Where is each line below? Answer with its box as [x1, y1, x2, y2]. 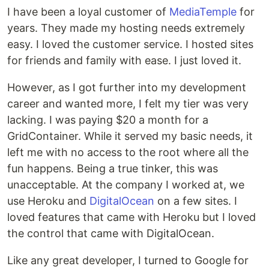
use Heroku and [7, 195, 89, 208]
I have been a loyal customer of [7, 5, 169, 19]
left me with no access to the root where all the [7, 146, 249, 159]
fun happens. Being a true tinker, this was [7, 162, 218, 175]
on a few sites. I [154, 195, 237, 208]
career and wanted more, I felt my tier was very [7, 97, 249, 110]
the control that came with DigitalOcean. [7, 227, 214, 240]
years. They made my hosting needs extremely [7, 22, 245, 35]
